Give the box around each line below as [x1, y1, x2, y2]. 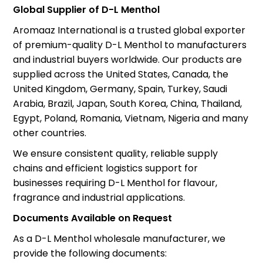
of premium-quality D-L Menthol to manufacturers [13, 38, 247, 52]
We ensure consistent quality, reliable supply [13, 146, 218, 160]
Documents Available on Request [13, 211, 173, 225]
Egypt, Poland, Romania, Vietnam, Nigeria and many [13, 111, 249, 125]
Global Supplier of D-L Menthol [13, 2, 160, 16]
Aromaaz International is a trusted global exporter [13, 23, 246, 37]
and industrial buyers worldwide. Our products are [13, 52, 242, 66]
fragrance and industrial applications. [13, 190, 186, 204]
